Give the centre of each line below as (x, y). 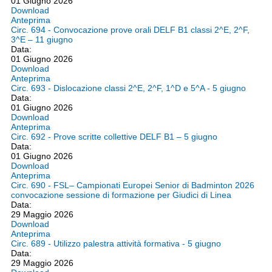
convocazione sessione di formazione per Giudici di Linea (121, 195)
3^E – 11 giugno (42, 39)
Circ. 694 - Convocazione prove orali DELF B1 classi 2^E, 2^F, (130, 30)
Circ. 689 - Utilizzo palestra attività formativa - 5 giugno (116, 243)
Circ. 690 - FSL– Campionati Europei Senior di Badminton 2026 (133, 185)
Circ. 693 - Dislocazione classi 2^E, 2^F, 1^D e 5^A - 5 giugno (128, 88)
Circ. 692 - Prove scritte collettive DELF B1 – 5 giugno (114, 137)
